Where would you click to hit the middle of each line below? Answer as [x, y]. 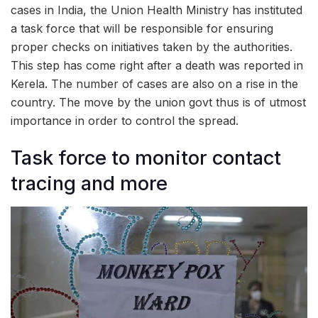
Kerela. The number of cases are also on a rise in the [154, 83]
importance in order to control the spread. [125, 120]
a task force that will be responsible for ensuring [142, 28]
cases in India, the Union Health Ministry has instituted [157, 10]
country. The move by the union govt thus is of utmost [158, 102]
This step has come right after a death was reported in [157, 65]
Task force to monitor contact [146, 158]
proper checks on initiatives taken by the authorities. [152, 46]
